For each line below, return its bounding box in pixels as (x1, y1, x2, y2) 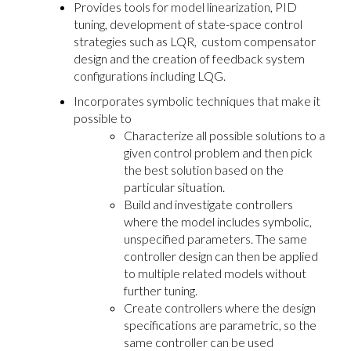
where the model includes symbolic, (124, 213, 312, 229)
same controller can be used (124, 334, 273, 349)
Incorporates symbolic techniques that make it (74, 92, 320, 108)
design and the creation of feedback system (74, 50, 305, 66)
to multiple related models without (124, 265, 306, 280)
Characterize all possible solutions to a (124, 127, 325, 143)
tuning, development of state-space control (74, 16, 302, 31)
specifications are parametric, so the (124, 317, 317, 332)
